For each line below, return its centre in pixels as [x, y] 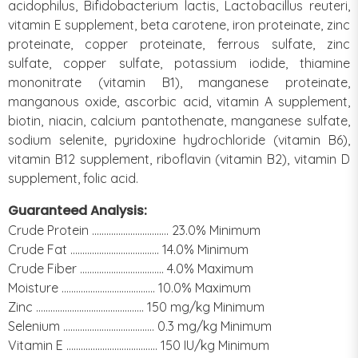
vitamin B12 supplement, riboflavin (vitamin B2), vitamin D [179, 159]
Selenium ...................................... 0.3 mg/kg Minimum [140, 326]
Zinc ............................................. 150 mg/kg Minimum [136, 306]
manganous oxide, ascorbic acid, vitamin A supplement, [179, 101]
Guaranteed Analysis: [78, 210]
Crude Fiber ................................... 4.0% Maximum [131, 268]
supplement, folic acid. [73, 178]
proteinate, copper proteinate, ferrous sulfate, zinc [179, 44]
